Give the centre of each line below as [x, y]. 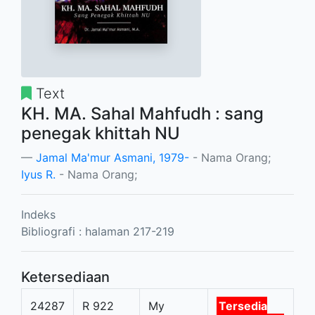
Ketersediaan [65, 277]
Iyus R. [38, 174]
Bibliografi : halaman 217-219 [98, 231]
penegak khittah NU [101, 133]
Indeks [38, 214]
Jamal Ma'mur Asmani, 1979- [112, 157]
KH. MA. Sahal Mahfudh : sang [142, 113]
